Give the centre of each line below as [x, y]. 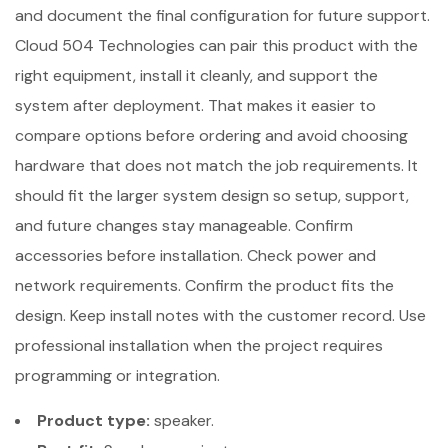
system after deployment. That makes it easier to [195, 105]
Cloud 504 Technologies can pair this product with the [216, 45]
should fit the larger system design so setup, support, [212, 195]
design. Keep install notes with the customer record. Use [220, 315]
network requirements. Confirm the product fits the [204, 285]
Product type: [93, 420]
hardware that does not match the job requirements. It [216, 165]
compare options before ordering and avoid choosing [211, 135]
